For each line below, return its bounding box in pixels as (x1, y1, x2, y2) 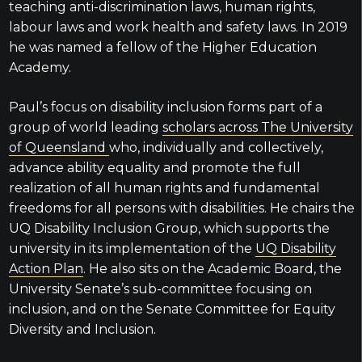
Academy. (8, 60, 71, 75)
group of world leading (8, 120, 162, 135)
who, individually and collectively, (108, 140, 323, 155)
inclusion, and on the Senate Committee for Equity (8, 301, 335, 317)
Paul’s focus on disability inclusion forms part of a (8, 99, 322, 115)
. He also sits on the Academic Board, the (82, 261, 342, 276)
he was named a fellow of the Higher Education (8, 40, 317, 55)
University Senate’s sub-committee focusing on (8, 281, 312, 297)
